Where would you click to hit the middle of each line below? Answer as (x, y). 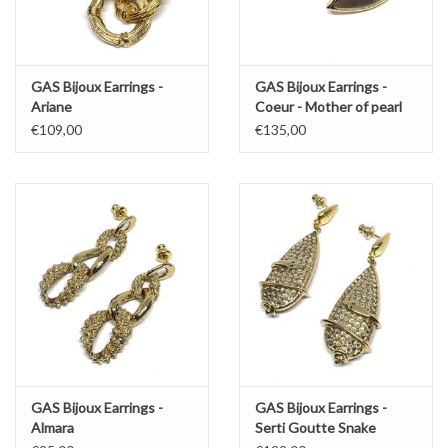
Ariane (51, 106)
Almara (52, 428)
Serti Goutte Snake (315, 428)
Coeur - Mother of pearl (328, 106)
